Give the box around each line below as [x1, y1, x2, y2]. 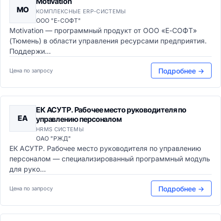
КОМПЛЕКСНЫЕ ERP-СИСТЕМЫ [36, 8, 126, 15]
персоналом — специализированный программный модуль [9, 154, 210, 163]
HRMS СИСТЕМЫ [36, 126, 84, 133]
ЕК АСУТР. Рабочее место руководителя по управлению [9, 144, 201, 152]
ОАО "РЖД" [36, 135, 71, 142]
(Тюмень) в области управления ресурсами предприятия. [9, 37, 207, 45]
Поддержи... [9, 47, 51, 55]
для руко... [9, 165, 46, 173]
